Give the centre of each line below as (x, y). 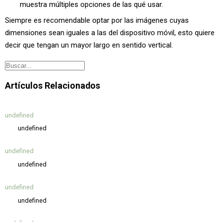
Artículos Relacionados (53, 86)
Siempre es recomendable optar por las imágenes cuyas (97, 20)
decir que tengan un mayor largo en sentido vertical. (89, 45)
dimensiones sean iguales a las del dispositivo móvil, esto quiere (110, 33)
